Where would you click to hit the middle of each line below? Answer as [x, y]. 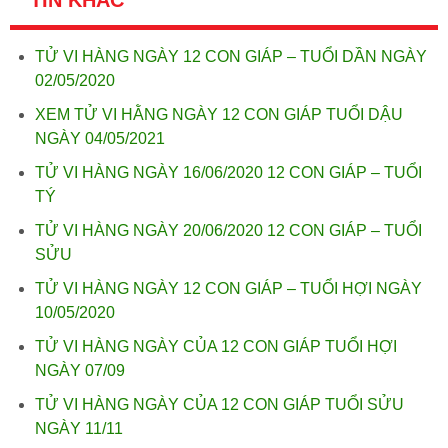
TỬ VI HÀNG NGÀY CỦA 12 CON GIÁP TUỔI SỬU [219, 404]
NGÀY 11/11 [79, 428]
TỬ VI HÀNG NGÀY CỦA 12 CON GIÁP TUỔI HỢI [216, 346]
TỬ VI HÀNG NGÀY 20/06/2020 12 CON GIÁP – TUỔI [228, 230]
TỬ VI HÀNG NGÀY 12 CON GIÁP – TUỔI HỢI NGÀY [228, 288]
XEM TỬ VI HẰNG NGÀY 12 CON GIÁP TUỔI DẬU [219, 114]
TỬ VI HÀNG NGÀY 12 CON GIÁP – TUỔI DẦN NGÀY [231, 56]
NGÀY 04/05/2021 [100, 138]
